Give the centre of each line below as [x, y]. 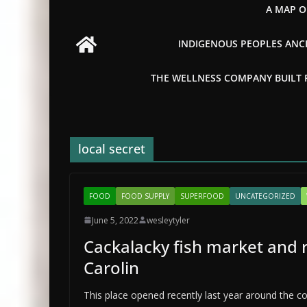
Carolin [111, 267]
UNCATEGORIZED [265, 196]
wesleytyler [168, 220]
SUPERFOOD [202, 196]
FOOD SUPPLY [145, 196]
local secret [112, 148]
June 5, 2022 [115, 220]
